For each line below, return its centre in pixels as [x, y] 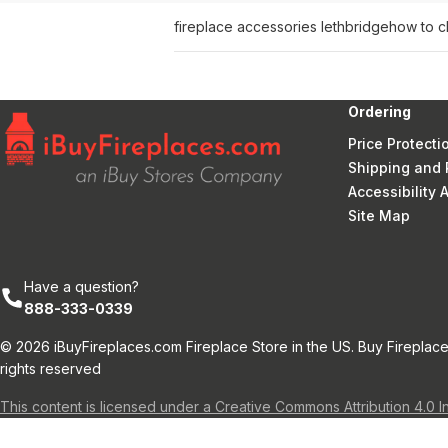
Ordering [379, 111]
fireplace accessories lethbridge [281, 26]
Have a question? [81, 286]
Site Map [379, 215]
